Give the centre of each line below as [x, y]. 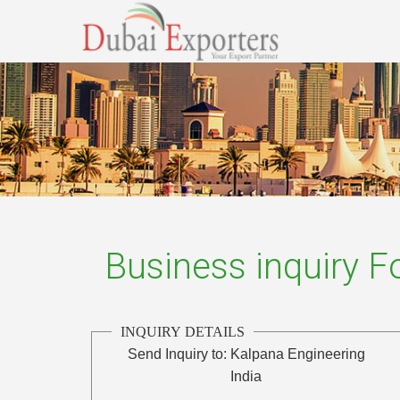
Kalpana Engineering [298, 354]
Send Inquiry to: [178, 354]
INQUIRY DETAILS [183, 331]
